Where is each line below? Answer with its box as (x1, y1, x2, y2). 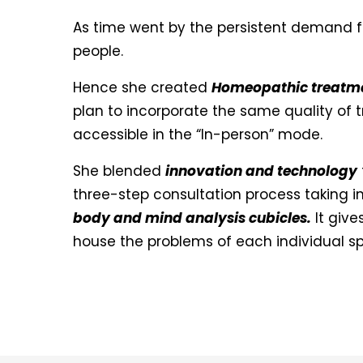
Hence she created (73, 77, 211, 97)
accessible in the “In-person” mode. (73, 124, 322, 144)
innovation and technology (165, 160, 357, 181)
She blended (73, 160, 165, 181)
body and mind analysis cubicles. (73, 207, 311, 228)
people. (73, 41, 123, 61)
